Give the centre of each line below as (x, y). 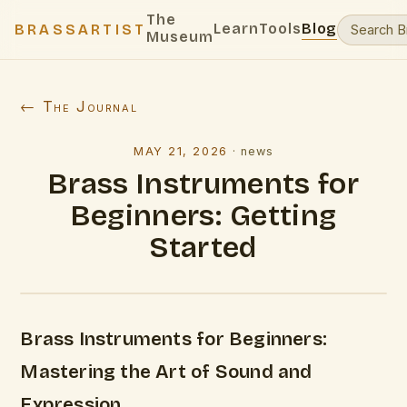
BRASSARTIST (81, 30)
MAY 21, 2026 (181, 151)
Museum (180, 37)
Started (203, 248)
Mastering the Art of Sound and (166, 372)
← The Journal (79, 106)
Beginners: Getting (203, 216)
